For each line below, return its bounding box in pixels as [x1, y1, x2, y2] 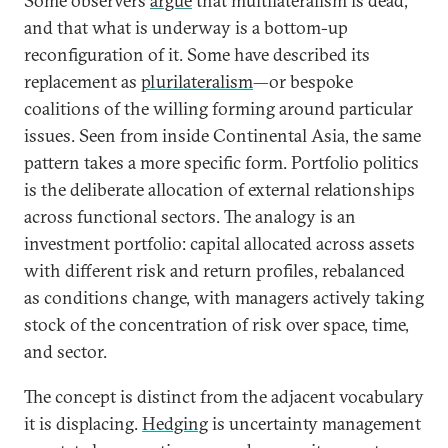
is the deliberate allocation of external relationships [24, 178, 415, 201]
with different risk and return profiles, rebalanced [24, 259, 405, 282]
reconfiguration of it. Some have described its [24, 43, 370, 66]
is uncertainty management [208, 412, 421, 435]
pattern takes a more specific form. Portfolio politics [24, 151, 419, 174]
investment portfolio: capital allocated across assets [24, 232, 415, 255]
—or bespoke [253, 70, 353, 93]
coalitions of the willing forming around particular [24, 97, 413, 120]
